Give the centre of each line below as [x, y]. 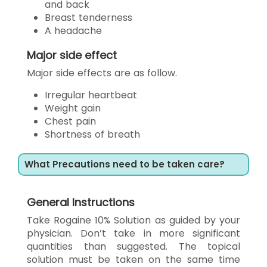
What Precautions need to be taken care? [125, 164]
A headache [73, 30]
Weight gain [73, 108]
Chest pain [70, 121]
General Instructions [81, 202]
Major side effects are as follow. [102, 73]
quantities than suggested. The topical [133, 246]
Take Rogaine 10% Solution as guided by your [133, 220]
